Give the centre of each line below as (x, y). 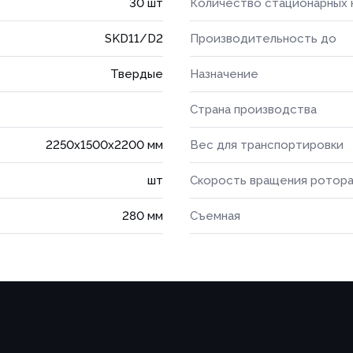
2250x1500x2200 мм (104, 145)
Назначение (224, 74)
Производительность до (263, 39)
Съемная (215, 216)
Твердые (137, 74)
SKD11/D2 (134, 39)
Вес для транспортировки (267, 145)
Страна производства (253, 110)
